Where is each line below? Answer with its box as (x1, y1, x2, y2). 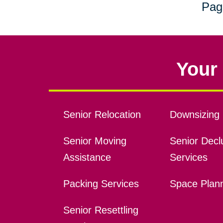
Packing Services (63, 178, 139, 190)
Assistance (63, 152, 111, 163)
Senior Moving (63, 135, 126, 147)
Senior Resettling (63, 205, 138, 216)
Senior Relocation (63, 109, 141, 120)
